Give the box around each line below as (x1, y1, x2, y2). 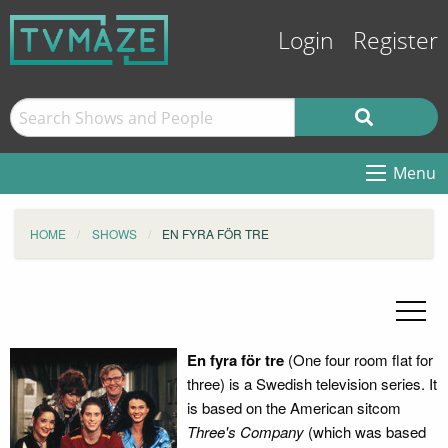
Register (353, 28, 438, 55)
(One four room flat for (283, 349, 433, 370)
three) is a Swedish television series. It (186, 373, 437, 394)
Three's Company (186, 421, 304, 442)
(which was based (303, 421, 426, 442)
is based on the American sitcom (186, 397, 401, 418)
